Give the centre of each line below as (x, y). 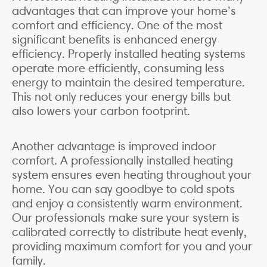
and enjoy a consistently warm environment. (127, 204)
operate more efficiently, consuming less (118, 68)
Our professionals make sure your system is (126, 218)
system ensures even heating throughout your (132, 175)
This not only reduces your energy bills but (121, 97)
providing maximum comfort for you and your (132, 246)
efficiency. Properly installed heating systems (129, 54)
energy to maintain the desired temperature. (128, 83)
